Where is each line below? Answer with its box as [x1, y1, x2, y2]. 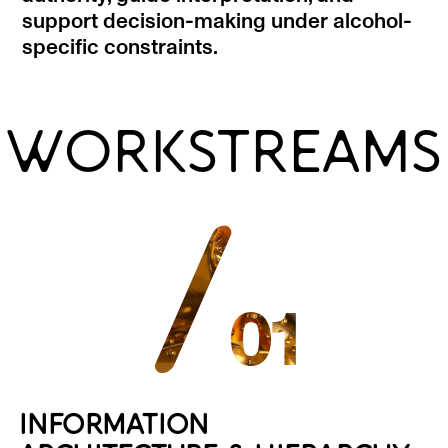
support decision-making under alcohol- [22, 10, 413, 32]
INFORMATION [18, 409, 210, 441]
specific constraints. [22, 36, 219, 58]
